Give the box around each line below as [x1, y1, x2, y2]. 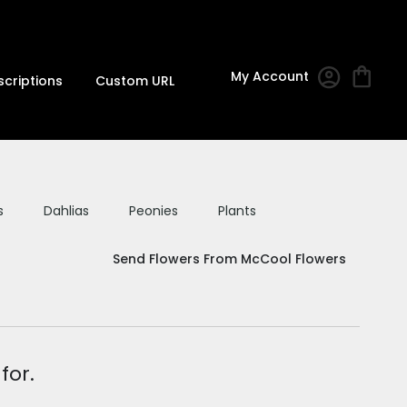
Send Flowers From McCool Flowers [113, 249, 346, 268]
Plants [217, 201, 256, 220]
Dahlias [43, 201, 89, 220]
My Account [231, 67, 309, 86]
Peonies [128, 201, 178, 220]
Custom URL [94, 71, 174, 90]
